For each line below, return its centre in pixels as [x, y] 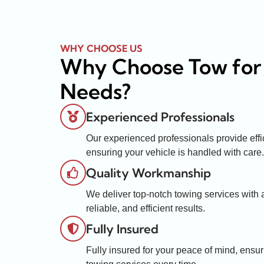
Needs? [95, 92]
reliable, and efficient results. [146, 209]
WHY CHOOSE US [101, 49]
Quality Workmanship [148, 173]
